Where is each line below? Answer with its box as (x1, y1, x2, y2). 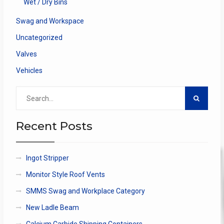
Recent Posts (15, 119, 92, 133)
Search (15, 87, 38, 96)
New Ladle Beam (25, 203, 79, 212)
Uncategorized (15, 33, 62, 42)
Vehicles (15, 66, 42, 75)
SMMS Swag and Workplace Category (25, 187, 145, 195)
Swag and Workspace (15, 17, 84, 25)
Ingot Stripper (25, 154, 69, 162)
